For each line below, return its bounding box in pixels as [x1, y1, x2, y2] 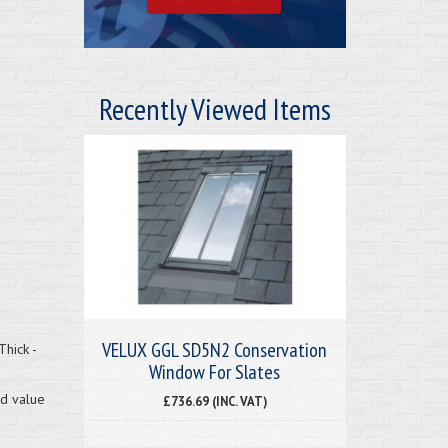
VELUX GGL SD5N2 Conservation [102, 336, 328, 363]
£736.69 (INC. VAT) [162, 392, 267, 409]
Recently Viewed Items [98, 88, 331, 128]
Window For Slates [149, 358, 281, 385]
